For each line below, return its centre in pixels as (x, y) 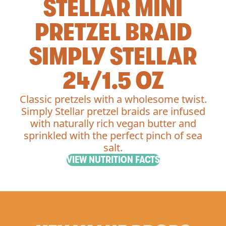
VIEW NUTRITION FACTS (113, 160)
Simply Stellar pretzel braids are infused (113, 111)
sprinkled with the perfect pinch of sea (113, 135)
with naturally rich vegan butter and (113, 123)
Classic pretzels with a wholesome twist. (113, 99)
